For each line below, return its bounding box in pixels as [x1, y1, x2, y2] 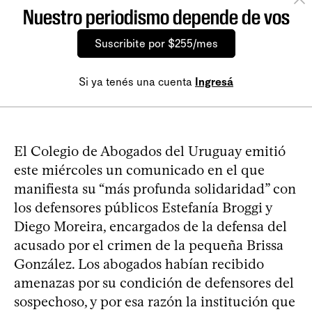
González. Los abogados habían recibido [14, 256, 264, 272]
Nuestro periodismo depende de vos [22, 5, 290, 29]
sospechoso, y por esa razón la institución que [14, 293, 295, 310]
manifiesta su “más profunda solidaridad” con [14, 180, 296, 197]
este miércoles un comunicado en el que [14, 162, 265, 178]
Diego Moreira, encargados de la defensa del [14, 218, 287, 235]
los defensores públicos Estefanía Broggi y [14, 199, 272, 216]
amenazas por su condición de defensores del [14, 274, 294, 291]
